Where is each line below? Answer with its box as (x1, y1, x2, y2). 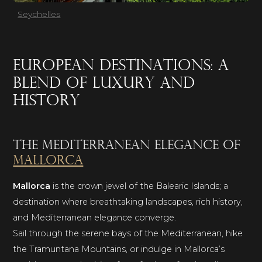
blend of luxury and (13, 76, 195, 91)
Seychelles (18, 8, 61, 19)
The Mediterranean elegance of (13, 139, 241, 153)
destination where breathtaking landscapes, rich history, (13, 196, 243, 207)
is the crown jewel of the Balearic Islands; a (50, 180, 229, 191)
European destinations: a (13, 58, 229, 74)
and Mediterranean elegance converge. (13, 212, 177, 223)
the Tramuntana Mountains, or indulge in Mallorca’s (13, 243, 225, 254)
